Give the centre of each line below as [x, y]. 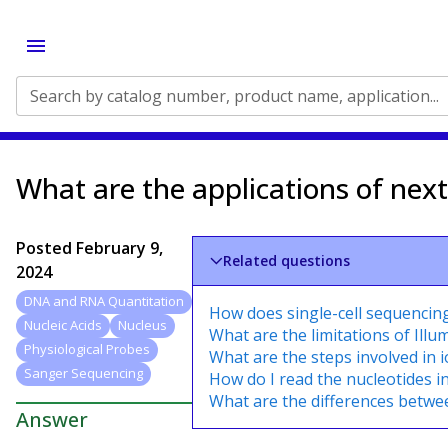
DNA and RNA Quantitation [104, 301]
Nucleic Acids [63, 325]
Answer [52, 419]
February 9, [119, 248]
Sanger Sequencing [83, 373]
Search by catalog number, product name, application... [234, 96]
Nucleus [142, 325]
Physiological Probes [87, 349]
